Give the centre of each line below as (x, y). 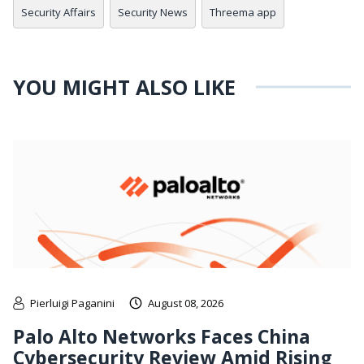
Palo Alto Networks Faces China (162, 336)
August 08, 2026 (186, 303)
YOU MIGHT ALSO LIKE (124, 87)
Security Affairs (58, 13)
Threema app (243, 13)
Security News (153, 13)
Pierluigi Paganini (72, 303)
